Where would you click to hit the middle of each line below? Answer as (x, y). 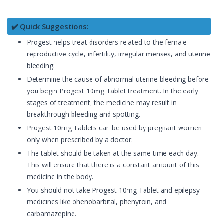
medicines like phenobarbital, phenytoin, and (97, 202)
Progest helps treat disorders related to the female (107, 42)
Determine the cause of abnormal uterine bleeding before (118, 79)
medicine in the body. (60, 177)
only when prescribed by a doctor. (80, 140)
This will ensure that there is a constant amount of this (113, 165)
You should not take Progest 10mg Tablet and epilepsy (113, 190)
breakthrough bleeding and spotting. (83, 114)
